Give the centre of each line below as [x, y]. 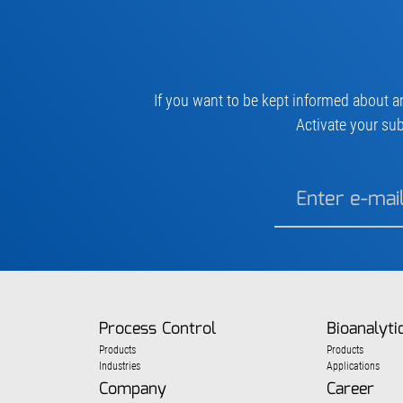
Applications [353, 366]
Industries [119, 366]
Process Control [157, 329]
